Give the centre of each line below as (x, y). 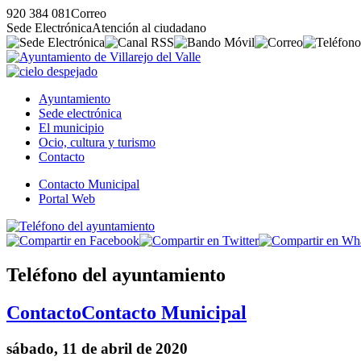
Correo (89, 13)
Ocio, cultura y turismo (97, 142)
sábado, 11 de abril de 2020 (97, 348)
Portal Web (67, 199)
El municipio (71, 128)
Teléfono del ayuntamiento (116, 274)
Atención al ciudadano (149, 28)
